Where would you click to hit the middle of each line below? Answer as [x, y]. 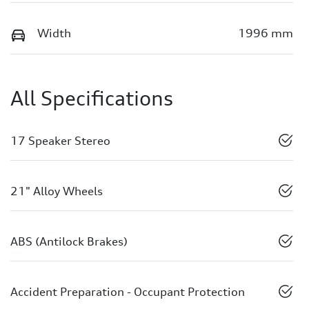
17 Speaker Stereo [60, 140]
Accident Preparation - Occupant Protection [128, 291]
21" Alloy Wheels [57, 191]
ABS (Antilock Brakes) [69, 241]
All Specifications [92, 98]
